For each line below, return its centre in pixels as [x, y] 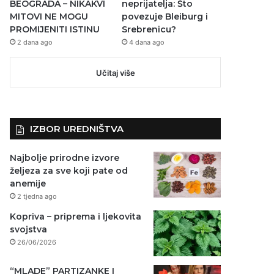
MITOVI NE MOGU [49, 16]
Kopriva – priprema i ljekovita [76, 216]
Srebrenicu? [149, 29]
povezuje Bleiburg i [165, 16]
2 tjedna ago [37, 196]
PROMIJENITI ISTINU [55, 29]
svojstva [29, 229]
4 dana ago [146, 42]
